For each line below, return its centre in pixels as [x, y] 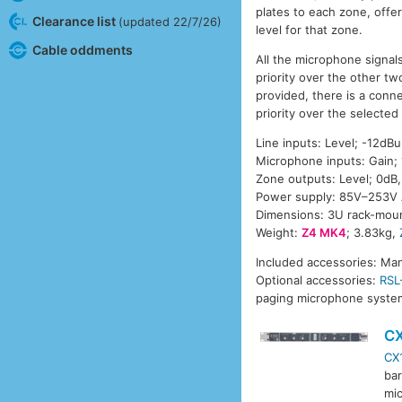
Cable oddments [82, 49]
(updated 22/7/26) [170, 21]
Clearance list [75, 21]
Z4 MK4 [324, 232]
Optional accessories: [318, 280]
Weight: [279, 232]
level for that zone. [310, 29]
